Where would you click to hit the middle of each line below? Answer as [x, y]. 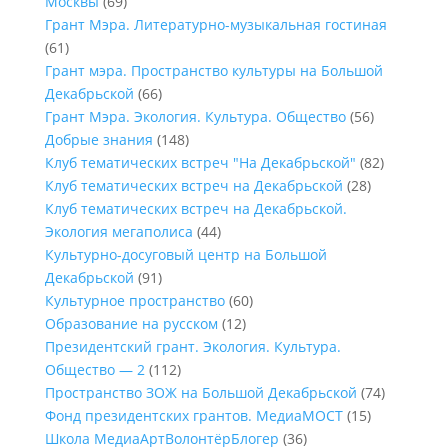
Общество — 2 [94, 369]
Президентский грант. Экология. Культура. [192, 346]
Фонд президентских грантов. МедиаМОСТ [193, 415]
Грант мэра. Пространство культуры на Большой [213, 70]
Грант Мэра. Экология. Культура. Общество [195, 116]
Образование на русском [131, 323]
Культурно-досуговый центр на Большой [185, 254]
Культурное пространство [134, 300]
